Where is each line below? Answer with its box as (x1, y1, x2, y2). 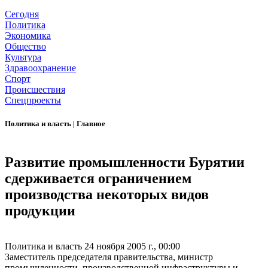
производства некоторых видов (5, 186, 209, 202)
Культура (5, 52, 41, 63)
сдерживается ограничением (5, 170, 191, 186)
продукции (5, 202, 75, 218)
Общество (5, 41, 46, 52)
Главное (77, 119, 105, 129)
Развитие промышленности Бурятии (5, 154, 245, 170)
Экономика (5, 31, 51, 41)
